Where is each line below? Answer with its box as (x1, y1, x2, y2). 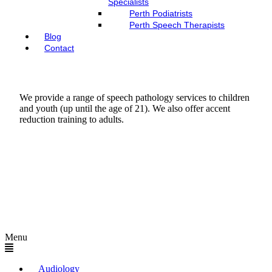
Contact (44, 43, 74, 53)
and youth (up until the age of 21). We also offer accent (19, 103, 230, 114)
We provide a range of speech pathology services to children (19, 92, 250, 103)
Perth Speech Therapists (129, 20, 225, 30)
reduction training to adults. (19, 114, 124, 124)
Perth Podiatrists (129, 8, 192, 18)
